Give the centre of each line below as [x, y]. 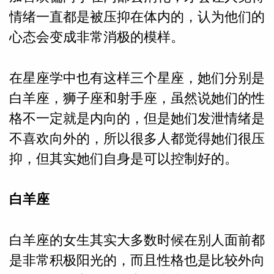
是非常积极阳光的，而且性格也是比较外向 [137, 260]
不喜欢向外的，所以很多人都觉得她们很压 [137, 138]
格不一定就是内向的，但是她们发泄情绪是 [137, 118]
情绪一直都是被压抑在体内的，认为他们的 [137, 17]
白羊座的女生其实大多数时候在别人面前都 [137, 240]
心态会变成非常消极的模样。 [96, 37]
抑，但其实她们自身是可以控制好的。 [123, 158]
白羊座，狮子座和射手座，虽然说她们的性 [137, 98]
